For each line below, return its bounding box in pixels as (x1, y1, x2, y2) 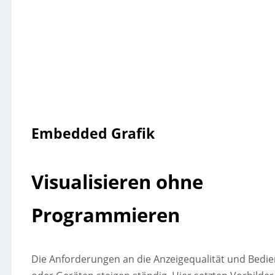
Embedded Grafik (31, 123, 155, 143)
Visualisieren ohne (31, 169, 203, 195)
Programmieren (31, 202, 180, 228)
